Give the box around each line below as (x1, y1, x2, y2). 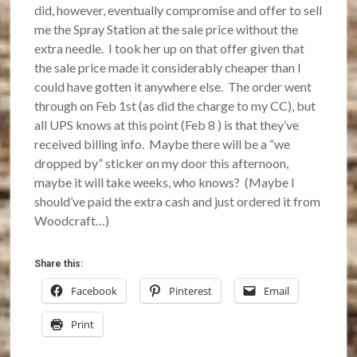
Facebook (71, 284, 118, 299)
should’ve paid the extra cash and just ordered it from (34, 194, 321, 210)
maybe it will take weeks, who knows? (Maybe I (34, 175, 296, 190)
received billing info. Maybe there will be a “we (34, 136, 291, 152)
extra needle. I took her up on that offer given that (34, 41, 305, 57)
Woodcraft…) (34, 213, 110, 229)
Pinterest (169, 284, 213, 299)
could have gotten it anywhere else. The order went (34, 79, 312, 95)
